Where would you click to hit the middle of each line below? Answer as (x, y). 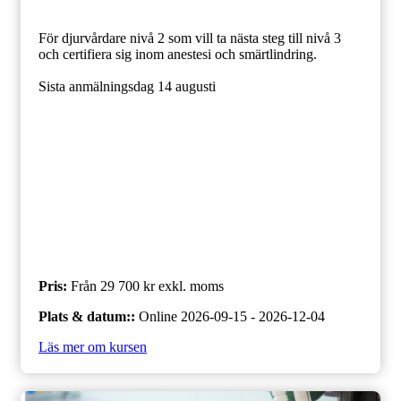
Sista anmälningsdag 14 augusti (127, 87)
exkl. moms (191, 286)
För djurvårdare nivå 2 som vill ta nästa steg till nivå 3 (190, 38)
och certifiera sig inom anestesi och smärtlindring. (178, 55)
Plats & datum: (85, 316)
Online (158, 316)
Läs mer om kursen (93, 346)
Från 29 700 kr (113, 286)
